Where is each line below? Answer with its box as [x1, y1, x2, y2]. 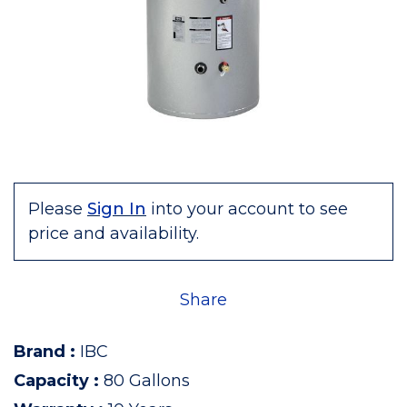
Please [28, 199, 83, 219]
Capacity [14, 371, 89, 391]
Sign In [87, 199, 146, 219]
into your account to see [151, 199, 348, 219]
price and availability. [28, 223, 199, 243]
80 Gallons [104, 371, 190, 391]
